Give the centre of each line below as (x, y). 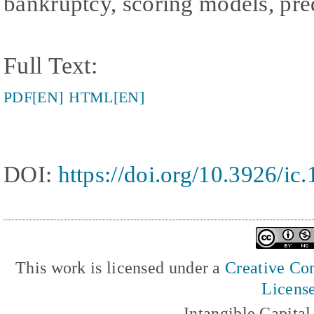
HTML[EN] (107, 97)
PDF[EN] (34, 97)
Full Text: (50, 65)
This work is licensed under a (121, 267)
